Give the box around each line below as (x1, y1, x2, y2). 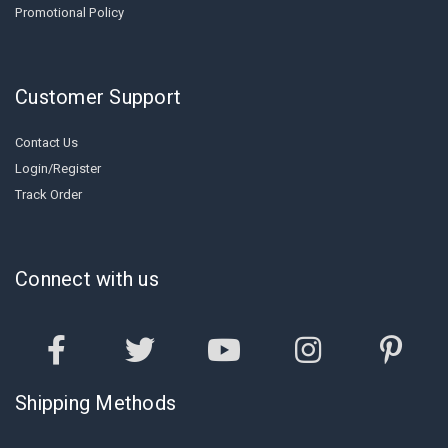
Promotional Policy (15, 3, 124, 22)
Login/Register (15, 159, 101, 178)
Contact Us (15, 133, 78, 152)
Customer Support (15, 83, 181, 112)
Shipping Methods (15, 389, 176, 418)
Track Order (15, 185, 82, 204)
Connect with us (15, 265, 159, 294)
